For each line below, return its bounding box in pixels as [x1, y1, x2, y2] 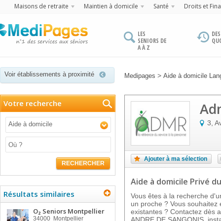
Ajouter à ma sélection [144, 155, 207, 162]
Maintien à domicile [84, 2, 138, 10]
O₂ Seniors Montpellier [33, 207, 105, 216]
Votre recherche [3, 98, 62, 108]
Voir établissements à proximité [4, 71, 94, 78]
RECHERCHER [62, 160, 105, 167]
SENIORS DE [138, 37, 166, 45]
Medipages [124, 72, 155, 79]
